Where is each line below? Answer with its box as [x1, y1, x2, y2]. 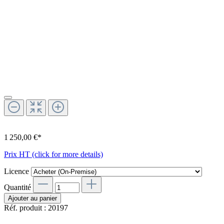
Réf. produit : [4, 203, 48, 212]
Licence [4, 166, 31, 175]
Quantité [4, 182, 31, 191]
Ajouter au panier [8, 194, 57, 202]
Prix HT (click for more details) [4, 149, 103, 158]
